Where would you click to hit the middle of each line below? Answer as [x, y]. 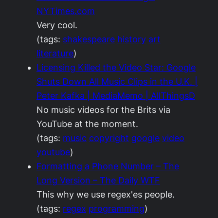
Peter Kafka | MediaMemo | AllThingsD [116, 96]
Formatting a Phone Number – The [108, 166]
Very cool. [57, 25]
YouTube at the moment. [87, 124]
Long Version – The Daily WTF [98, 180]
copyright [109, 138]
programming [117, 209]
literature [55, 53]
